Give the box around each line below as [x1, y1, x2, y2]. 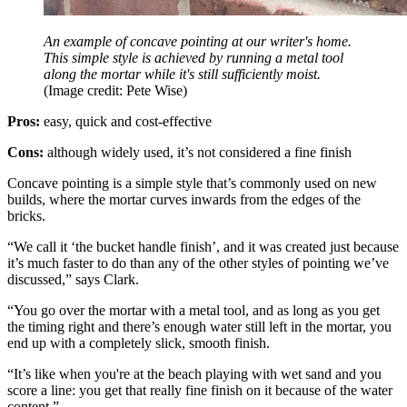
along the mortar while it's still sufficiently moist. [44, 65, 321, 82]
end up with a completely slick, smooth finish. [7, 334, 270, 351]
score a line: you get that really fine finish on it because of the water [7, 382, 392, 398]
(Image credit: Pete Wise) [44, 82, 187, 98]
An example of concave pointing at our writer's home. [44, 33, 352, 49]
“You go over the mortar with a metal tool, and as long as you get [7, 302, 380, 318]
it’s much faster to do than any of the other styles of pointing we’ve [7, 254, 389, 271]
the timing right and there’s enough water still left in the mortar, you [7, 318, 392, 334]
